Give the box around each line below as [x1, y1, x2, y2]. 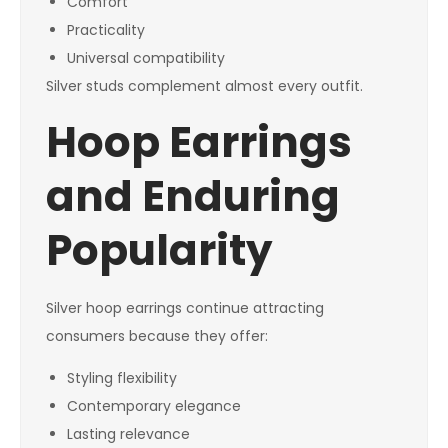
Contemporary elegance [67, 396, 241, 417]
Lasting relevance [67, 424, 190, 445]
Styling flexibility [67, 368, 177, 389]
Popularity [46, 221, 273, 281]
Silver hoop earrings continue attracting [46, 298, 324, 319]
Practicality [67, 20, 145, 41]
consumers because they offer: [46, 326, 268, 347]
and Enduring [46, 167, 340, 227]
